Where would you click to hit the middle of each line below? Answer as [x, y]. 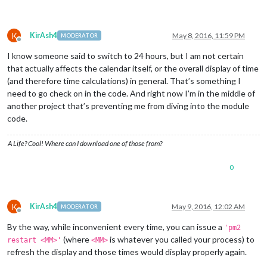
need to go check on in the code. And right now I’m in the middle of [131, 93]
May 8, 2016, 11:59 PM [209, 35]
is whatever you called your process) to [181, 239]
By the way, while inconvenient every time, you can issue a [116, 226]
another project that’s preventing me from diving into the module [128, 105]
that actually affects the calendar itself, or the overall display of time [133, 68]
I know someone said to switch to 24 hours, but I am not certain [125, 55]
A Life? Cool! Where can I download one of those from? [85, 143]
